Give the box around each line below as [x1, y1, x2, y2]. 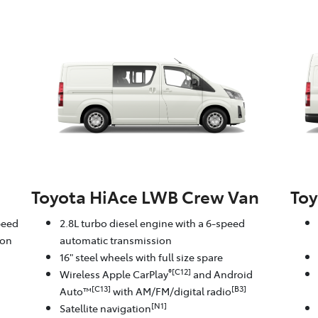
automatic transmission [59, 233, 172, 248]
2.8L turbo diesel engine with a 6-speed [59, 216, 245, 231]
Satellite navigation [59, 301, 151, 316]
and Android [190, 267, 253, 282]
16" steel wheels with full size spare [59, 250, 223, 265]
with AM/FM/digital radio [110, 284, 231, 299]
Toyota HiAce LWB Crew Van [31, 185, 259, 209]
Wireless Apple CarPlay [59, 267, 168, 282]
